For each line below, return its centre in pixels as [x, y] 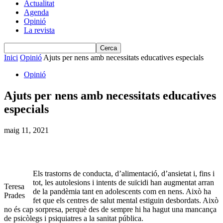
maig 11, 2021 [26, 130]
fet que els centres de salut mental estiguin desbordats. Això [126, 200]
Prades [14, 195]
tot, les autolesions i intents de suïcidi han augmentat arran [123, 182]
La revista [39, 30]
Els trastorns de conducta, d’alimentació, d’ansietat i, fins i [124, 173]
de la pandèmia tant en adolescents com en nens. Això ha [122, 191]
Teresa [14, 186]
